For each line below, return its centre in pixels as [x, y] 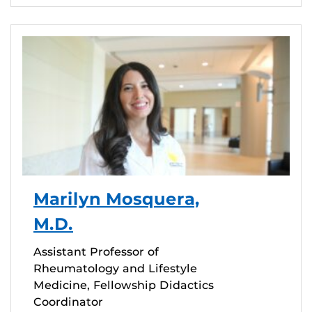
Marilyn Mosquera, [117, 199]
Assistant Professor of [96, 252]
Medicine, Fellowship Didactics [124, 286]
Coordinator [68, 302]
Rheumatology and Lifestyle [115, 269]
